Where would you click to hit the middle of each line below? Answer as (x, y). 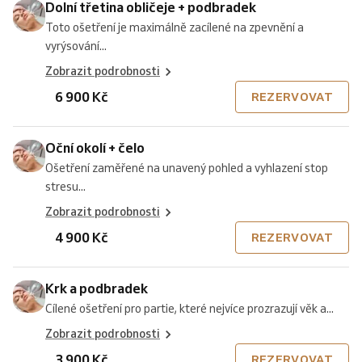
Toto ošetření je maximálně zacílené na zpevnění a (175, 27)
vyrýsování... (76, 46)
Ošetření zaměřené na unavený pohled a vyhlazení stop (187, 168)
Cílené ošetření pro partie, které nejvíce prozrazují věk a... (189, 309)
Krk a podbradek (97, 288)
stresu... (65, 187)
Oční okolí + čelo (95, 147)
